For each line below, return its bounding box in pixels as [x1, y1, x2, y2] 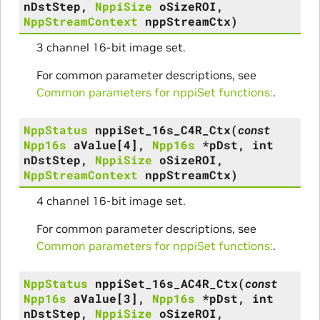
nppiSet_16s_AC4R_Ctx [94, 275, 238, 291]
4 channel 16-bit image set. [36, 193, 186, 208]
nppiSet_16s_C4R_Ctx [94, 121, 231, 137]
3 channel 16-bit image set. [36, 39, 186, 54]
